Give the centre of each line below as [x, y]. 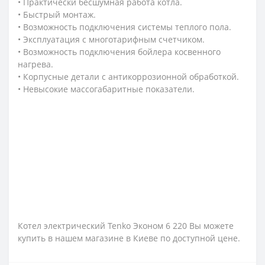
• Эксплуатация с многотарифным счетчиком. [111, 40]
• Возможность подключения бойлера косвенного [119, 52]
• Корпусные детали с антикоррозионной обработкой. [128, 77]
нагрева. [35, 64]
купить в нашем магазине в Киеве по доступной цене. [129, 238]
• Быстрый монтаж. [57, 15]
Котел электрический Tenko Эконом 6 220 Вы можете [126, 226]
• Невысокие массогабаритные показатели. [106, 89]
